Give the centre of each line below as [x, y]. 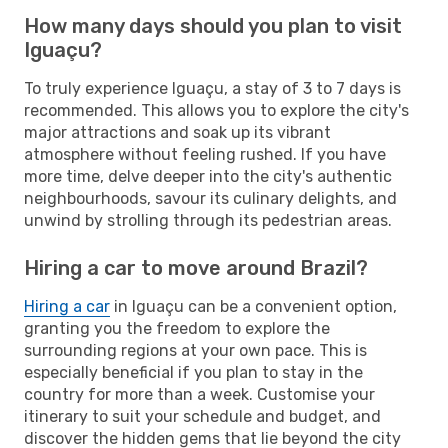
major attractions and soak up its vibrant [177, 132]
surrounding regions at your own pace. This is [195, 350]
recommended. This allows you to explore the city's [216, 110]
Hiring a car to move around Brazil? [196, 267]
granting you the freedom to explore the [177, 328]
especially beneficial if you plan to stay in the [193, 372]
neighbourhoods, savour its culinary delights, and [210, 198]
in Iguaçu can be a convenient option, [253, 306]
